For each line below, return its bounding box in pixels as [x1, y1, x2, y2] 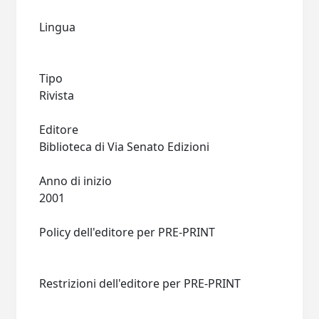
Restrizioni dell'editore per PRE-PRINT [39, 276, 241, 291]
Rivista [39, 88, 75, 103]
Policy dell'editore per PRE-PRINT [39, 224, 216, 240]
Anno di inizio [39, 173, 113, 189]
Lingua [39, 19, 76, 35]
